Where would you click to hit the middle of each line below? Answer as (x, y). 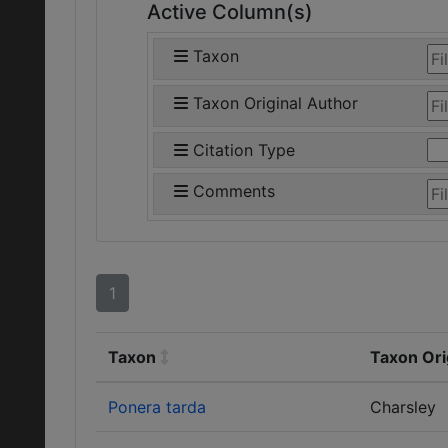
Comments (234, 191)
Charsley (403, 407)
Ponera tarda (157, 407)
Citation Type (244, 150)
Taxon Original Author (275, 103)
